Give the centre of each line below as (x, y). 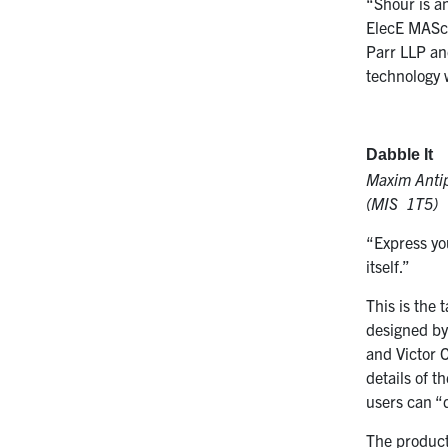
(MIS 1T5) (402, 203)
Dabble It (400, 155)
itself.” (388, 266)
